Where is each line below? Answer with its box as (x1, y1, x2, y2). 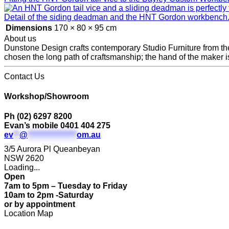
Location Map (4, 209, 53, 218)
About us (4, 34, 36, 43)
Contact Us (4, 72, 44, 81)
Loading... (4, 163, 40, 172)
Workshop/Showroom (4, 92, 89, 101)
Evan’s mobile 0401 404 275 (4, 121, 110, 130)
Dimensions (6, 23, 52, 32)
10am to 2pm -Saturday (4, 191, 94, 200)
